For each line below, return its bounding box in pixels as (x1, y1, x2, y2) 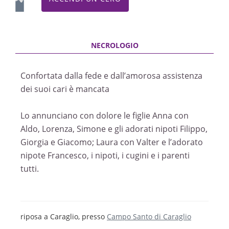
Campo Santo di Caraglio (107, 212, 191, 221)
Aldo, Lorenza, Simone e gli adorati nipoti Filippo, (20, 123, 208, 134)
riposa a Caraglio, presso (20, 212, 107, 221)
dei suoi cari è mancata (20, 83, 109, 95)
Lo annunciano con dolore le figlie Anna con (20, 110, 189, 121)
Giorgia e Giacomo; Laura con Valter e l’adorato (20, 136, 203, 148)
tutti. (20, 163, 39, 174)
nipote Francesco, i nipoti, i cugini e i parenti (20, 150, 190, 161)
